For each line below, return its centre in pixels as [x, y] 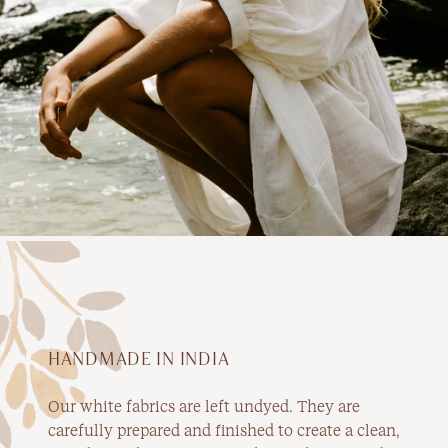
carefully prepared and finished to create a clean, [224, 430]
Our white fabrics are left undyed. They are [204, 406]
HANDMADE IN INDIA [139, 359]
